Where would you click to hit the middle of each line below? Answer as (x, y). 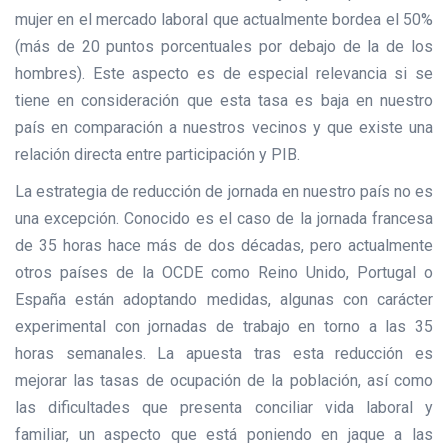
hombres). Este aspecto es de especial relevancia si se (224, 73)
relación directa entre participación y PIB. (157, 154)
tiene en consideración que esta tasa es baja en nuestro (224, 100)
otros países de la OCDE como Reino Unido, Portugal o (224, 272)
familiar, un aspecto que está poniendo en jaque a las (224, 434)
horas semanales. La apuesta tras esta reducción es (224, 353)
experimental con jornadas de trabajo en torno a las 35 (224, 326)
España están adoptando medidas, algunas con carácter (224, 299)
